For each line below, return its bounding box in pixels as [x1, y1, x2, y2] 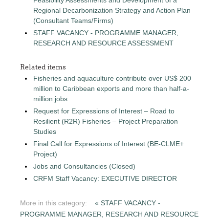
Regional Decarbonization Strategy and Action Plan [33, 6, 191, 14]
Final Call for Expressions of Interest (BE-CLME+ [33, 139, 184, 148]
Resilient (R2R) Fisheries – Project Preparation [33, 117, 178, 125]
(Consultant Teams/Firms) [33, 16, 114, 24]
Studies [33, 127, 57, 135]
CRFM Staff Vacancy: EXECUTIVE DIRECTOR [33, 174, 177, 182]
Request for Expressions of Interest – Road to [33, 107, 175, 115]
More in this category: [20, 198, 88, 207]
